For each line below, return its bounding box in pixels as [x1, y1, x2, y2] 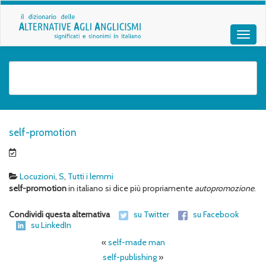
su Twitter [134, 209, 169, 220]
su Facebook [193, 209, 239, 220]
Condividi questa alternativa [9, 209, 112, 220]
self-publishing [103, 252, 157, 263]
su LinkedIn [31, 219, 71, 230]
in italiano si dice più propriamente [66, 183, 195, 194]
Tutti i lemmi [68, 171, 113, 182]
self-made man [107, 237, 165, 248]
